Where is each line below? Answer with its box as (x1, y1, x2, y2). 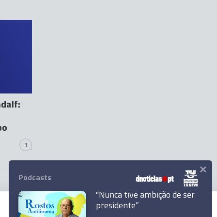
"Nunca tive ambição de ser (96, 188, 195, 201)
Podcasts (18, 171, 51, 183)
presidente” (96, 199, 139, 212)
